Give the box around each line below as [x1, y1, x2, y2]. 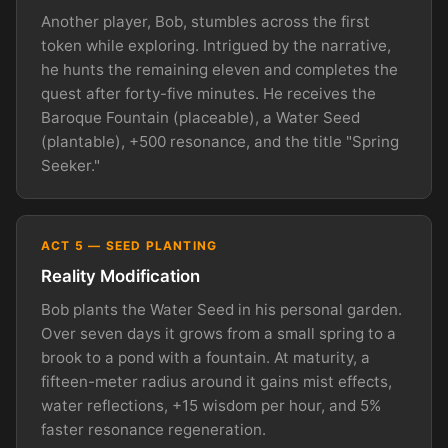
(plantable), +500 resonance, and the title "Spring [41, 131, 399, 151]
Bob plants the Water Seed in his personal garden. [41, 300, 402, 320]
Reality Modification [41, 266, 200, 287]
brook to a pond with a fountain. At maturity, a [41, 348, 370, 368]
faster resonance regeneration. [41, 420, 266, 440]
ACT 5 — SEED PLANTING [41, 237, 218, 253]
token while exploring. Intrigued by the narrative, [41, 35, 391, 55]
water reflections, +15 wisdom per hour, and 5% [41, 396, 381, 416]
